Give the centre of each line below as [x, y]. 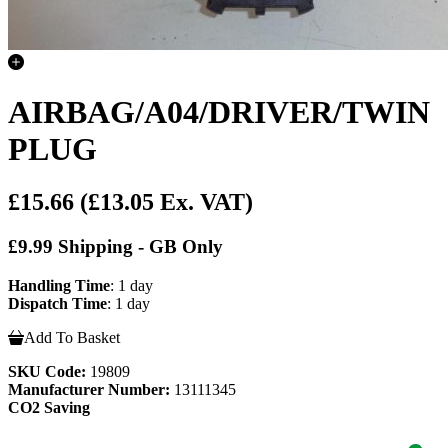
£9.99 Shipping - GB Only [115, 247]
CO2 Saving [49, 407]
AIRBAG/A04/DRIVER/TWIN [219, 111]
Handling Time [59, 285]
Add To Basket [72, 337]
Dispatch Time [57, 303]
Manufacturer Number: [89, 389]
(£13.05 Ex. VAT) [166, 202]
